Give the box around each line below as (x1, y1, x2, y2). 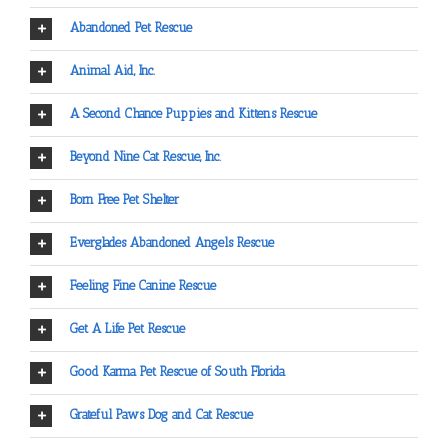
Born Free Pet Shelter (70, 192, 179, 208)
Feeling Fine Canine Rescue (70, 278, 216, 294)
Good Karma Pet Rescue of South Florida (70, 364, 285, 380)
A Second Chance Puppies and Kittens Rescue (70, 106, 317, 122)
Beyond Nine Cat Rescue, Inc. (70, 149, 221, 165)
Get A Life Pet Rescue (70, 321, 185, 337)
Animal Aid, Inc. (70, 63, 155, 79)
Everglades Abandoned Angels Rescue (70, 235, 274, 251)
